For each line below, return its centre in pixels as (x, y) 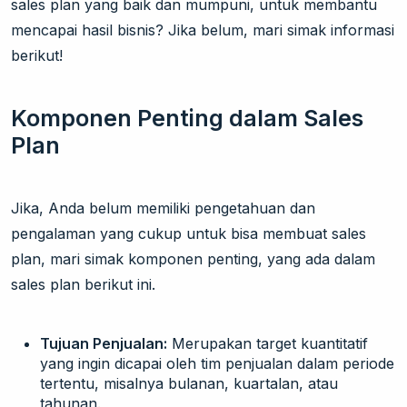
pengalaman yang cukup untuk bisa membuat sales (189, 234)
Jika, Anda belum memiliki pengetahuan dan (163, 208)
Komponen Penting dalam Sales (187, 119)
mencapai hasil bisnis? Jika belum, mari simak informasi (203, 30)
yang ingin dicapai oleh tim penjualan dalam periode (217, 364)
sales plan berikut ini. (83, 285)
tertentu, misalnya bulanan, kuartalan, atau (189, 384)
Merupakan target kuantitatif (268, 344)
